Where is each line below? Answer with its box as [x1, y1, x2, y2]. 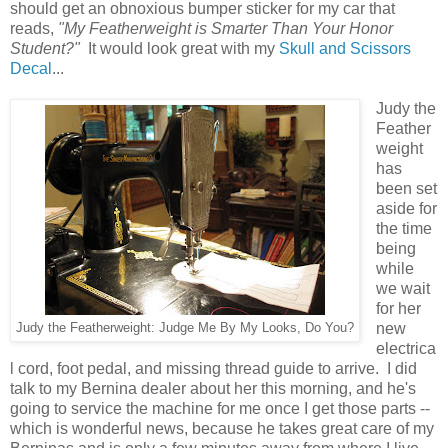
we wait [375, 279, 430, 297]
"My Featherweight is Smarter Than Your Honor [58, 19, 393, 37]
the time [375, 219, 432, 237]
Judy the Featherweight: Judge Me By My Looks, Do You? [16, 320, 354, 335]
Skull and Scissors [279, 39, 411, 57]
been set [375, 179, 437, 197]
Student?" [10, 39, 80, 57]
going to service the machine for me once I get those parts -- [10, 399, 430, 417]
